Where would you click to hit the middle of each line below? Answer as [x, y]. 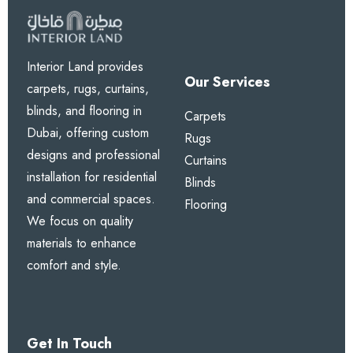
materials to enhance [82, 243]
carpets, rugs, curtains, [88, 88]
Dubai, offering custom [88, 132]
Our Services [228, 82]
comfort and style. [74, 265]
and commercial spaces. [91, 199]
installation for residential [92, 176]
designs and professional [93, 154]
